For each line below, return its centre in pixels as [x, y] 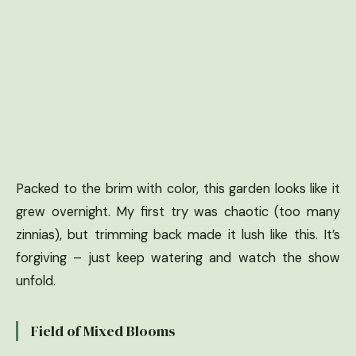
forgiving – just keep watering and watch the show [178, 258]
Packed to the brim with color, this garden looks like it [178, 189]
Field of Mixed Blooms [103, 331]
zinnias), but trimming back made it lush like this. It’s [178, 235]
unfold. [36, 281]
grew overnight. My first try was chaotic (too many [178, 212]
